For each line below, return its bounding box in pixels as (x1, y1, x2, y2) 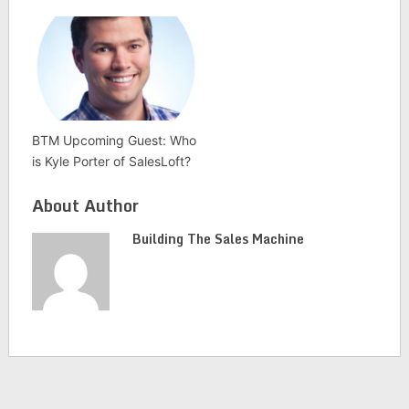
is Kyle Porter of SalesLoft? (31, 152, 191, 169)
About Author (31, 191, 139, 219)
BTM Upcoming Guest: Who (31, 131, 196, 148)
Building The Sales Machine (131, 227, 304, 249)
